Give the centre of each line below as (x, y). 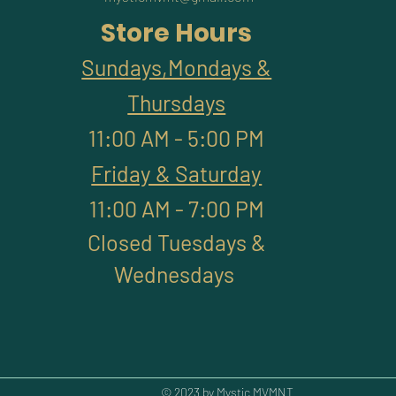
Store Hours (177, 33)
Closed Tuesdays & (176, 242)
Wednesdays (177, 274)
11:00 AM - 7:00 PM (176, 209)
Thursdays (177, 103)
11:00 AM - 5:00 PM (177, 138)
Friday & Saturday (177, 173)
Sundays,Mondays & (177, 67)
